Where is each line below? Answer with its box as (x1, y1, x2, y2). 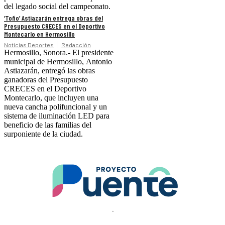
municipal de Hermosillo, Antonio (4, 57, 112, 66)
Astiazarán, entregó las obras (4, 66, 95, 75)
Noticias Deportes (4, 41, 54, 49)
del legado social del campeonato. (4, 2, 110, 11)
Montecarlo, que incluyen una (4, 93, 98, 102)
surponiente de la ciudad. (4, 130, 83, 139)
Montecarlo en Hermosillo (4, 30, 75, 39)
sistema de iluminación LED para (4, 111, 109, 121)
